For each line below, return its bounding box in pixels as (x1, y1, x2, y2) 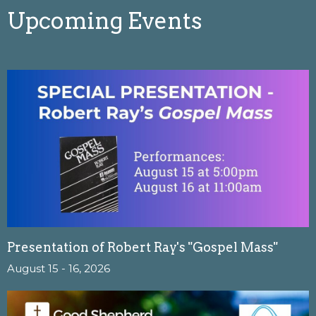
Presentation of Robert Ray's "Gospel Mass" (7, 240, 278, 255)
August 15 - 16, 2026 (7, 262, 110, 276)
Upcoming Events (7, 6, 202, 35)
